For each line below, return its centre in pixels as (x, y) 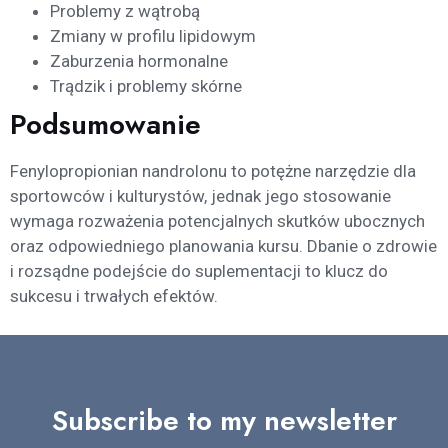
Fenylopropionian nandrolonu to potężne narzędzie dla (213, 171)
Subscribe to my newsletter (224, 420)
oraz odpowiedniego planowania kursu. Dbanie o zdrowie (223, 246)
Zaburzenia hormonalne (139, 61)
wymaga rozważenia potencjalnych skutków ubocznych (217, 221)
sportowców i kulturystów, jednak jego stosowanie (200, 196)
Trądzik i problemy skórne (146, 86)
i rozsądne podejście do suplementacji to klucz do (199, 271)
